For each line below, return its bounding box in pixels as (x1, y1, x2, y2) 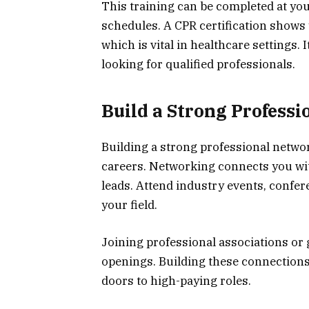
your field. (101, 197, 157, 212)
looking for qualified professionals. (101, 57, 298, 72)
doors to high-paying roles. (101, 272, 254, 288)
